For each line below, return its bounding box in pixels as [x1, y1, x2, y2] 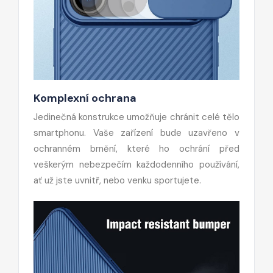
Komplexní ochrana [34, 90, 136, 105]
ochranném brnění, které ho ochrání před [34, 142, 239, 155]
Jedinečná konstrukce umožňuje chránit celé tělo [34, 110, 239, 123]
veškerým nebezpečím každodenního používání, [34, 158, 239, 171]
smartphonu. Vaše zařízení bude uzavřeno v [34, 126, 239, 139]
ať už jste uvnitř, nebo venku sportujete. [34, 174, 201, 186]
